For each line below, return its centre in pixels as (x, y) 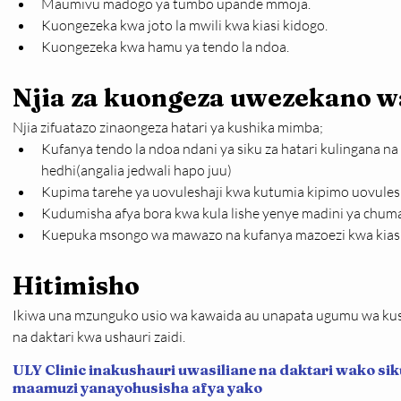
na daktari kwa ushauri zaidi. (100, 337)
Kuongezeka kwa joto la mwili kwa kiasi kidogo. (184, 25)
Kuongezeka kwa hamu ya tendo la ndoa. (165, 47)
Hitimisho (76, 286)
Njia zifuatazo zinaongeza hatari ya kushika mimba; (168, 127)
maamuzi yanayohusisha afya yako (137, 388)
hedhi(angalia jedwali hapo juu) (137, 170)
